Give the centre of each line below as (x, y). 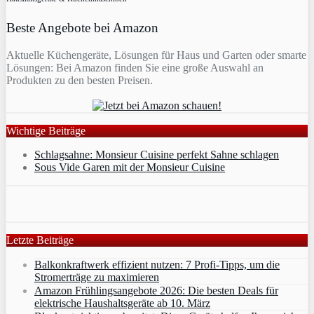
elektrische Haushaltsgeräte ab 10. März (122, 303)
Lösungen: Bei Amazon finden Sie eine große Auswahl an (135, 67)
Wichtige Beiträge (46, 130)
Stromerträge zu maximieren (97, 277)
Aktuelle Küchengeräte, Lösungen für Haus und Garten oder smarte (156, 55)
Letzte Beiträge (40, 240)
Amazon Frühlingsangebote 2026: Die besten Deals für (156, 290)
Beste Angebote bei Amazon (82, 28)
